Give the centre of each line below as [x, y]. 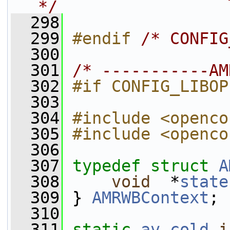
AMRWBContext [150, 198]
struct [185, 166]
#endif [107, 39]
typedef [107, 166]
